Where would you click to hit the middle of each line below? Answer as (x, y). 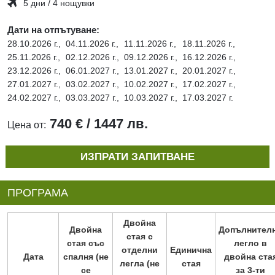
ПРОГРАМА (38, 193)
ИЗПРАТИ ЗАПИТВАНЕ (137, 157)
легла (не (140, 264)
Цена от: (27, 125)
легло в (250, 243)
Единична (191, 250)
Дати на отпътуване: (53, 30)
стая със (86, 243)
